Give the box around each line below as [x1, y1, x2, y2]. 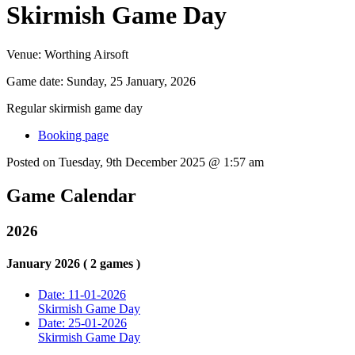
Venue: [6, 47, 44, 61]
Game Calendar [6, 185, 136, 206]
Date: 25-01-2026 [38, 316, 127, 330]
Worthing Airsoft [44, 47, 128, 61]
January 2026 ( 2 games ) [6, 256, 140, 270]
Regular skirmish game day [6, 101, 143, 115]
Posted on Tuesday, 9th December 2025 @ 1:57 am [6, 155, 264, 169]
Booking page [38, 128, 109, 142]
